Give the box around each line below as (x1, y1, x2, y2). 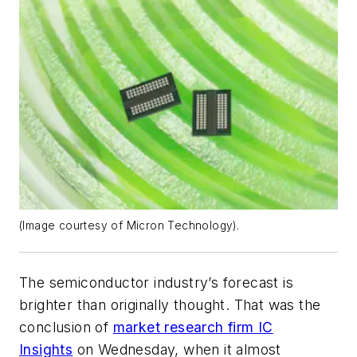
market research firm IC (112, 319, 273, 336)
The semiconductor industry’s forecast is (19, 274, 293, 292)
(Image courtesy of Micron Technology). (19, 219, 240, 233)
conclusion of (19, 319, 113, 336)
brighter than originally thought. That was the (19, 296, 321, 314)
